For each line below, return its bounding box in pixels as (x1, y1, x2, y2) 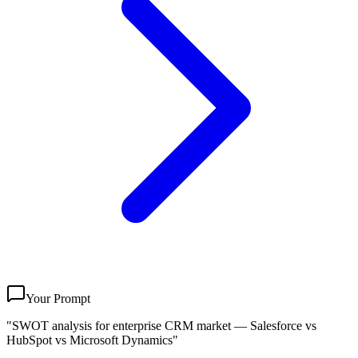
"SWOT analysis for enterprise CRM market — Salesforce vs (6, 318, 316, 332)
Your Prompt (26, 291, 90, 305)
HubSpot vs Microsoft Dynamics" (6, 332, 178, 347)
